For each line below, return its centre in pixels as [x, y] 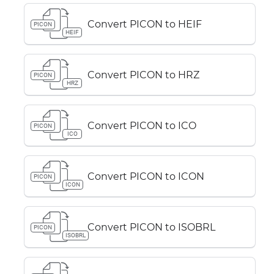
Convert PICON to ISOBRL [151, 227]
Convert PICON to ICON [146, 176]
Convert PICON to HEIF [145, 24]
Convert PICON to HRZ [143, 75]
